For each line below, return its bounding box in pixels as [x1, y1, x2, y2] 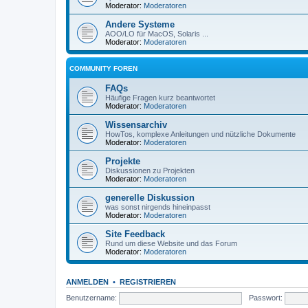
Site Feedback [105, 229, 165, 239]
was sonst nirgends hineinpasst [105, 203, 210, 211]
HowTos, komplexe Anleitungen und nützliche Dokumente [105, 130, 296, 138]
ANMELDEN [66, 278, 109, 286]
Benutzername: [66, 293, 117, 302]
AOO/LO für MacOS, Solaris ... [105, 30, 208, 38]
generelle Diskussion [105, 192, 195, 203]
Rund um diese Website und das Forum [105, 239, 237, 247]
